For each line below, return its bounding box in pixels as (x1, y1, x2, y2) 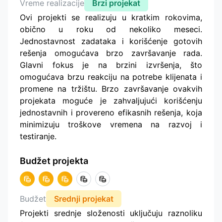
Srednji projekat (54, 193, 113, 204)
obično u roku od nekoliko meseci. (20, 24, 202, 34)
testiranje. (20, 131, 56, 141)
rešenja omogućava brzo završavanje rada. (20, 48, 202, 58)
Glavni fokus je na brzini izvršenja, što (20, 59, 202, 70)
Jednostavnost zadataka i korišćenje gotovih (20, 36, 202, 46)
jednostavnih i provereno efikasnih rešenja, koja (20, 107, 202, 117)
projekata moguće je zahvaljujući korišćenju (20, 95, 202, 106)
